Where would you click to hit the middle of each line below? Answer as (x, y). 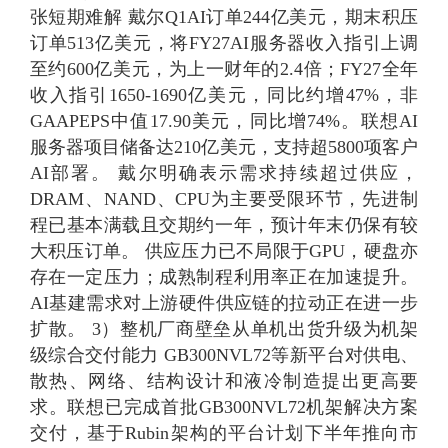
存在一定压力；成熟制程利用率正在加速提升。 (224, 277)
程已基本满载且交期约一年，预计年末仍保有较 (224, 225)
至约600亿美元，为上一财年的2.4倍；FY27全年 (224, 69)
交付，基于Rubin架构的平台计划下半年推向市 (224, 433)
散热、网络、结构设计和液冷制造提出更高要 (224, 381)
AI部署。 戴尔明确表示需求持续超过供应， (224, 173)
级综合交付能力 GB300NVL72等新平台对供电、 (224, 355)
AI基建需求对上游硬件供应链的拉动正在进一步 (224, 303)
